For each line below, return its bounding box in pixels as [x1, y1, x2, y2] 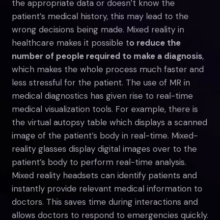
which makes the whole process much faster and [12, 63, 204, 75]
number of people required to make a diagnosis [12, 50, 202, 61]
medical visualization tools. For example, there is [12, 103, 198, 114]
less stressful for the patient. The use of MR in [12, 77, 190, 88]
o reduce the [129, 37, 181, 48]
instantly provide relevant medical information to [12, 183, 202, 194]
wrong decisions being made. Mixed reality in [12, 24, 184, 35]
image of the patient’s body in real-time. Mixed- [12, 130, 198, 141]
